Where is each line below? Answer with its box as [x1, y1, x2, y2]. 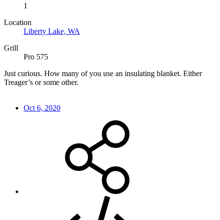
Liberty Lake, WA [24, 27, 80, 35]
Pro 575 [24, 52, 48, 61]
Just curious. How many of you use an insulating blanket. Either [4, 69, 202, 78]
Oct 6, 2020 [24, 103, 60, 112]
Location [4, 18, 31, 27]
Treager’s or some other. [4, 78, 79, 86]
